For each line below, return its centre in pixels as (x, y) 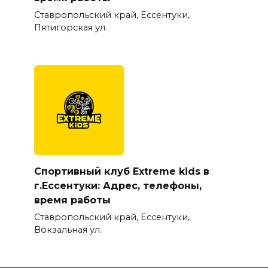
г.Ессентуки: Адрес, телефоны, (118, 185)
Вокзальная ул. (68, 230)
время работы (72, 200)
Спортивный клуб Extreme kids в (121, 171)
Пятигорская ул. (70, 28)
